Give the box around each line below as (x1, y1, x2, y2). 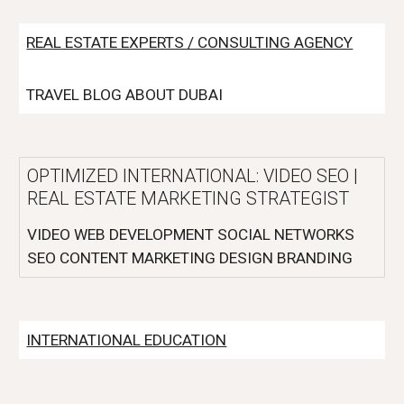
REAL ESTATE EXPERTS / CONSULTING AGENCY (26, 33, 353, 51)
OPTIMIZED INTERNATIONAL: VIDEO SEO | (27, 165, 359, 187)
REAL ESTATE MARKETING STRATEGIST (27, 188, 350, 209)
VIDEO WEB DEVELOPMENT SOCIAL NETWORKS (27, 225, 355, 243)
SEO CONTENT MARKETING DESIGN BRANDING (27, 249, 353, 267)
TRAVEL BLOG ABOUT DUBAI (26, 86, 224, 104)
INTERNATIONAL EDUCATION (26, 331, 227, 349)
